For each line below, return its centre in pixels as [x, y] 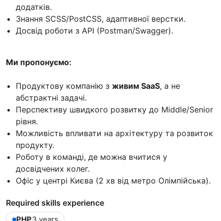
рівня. [27, 121]
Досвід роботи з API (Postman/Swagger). [94, 30]
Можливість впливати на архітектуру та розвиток [114, 133]
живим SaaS [136, 86]
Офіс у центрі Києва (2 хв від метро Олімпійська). [113, 180]
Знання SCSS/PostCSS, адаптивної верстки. [101, 18]
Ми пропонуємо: [39, 62]
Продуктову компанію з [64, 86]
